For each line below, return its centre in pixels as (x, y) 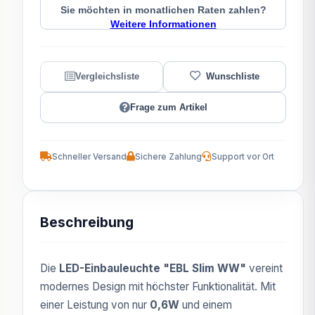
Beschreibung (87, 222)
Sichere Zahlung (168, 156)
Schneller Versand (89, 156)
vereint (264, 268)
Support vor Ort (243, 156)
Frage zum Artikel (168, 108)
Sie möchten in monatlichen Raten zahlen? (163, 10)
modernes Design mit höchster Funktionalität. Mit (158, 286)
